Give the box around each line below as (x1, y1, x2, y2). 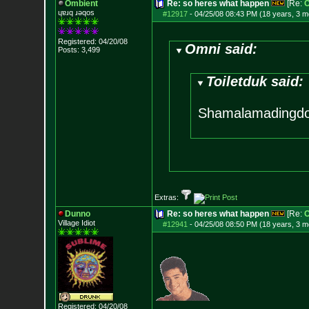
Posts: (57, 46, 79, 54)
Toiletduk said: (206, 74, 304, 89)
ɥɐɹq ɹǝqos (57, 8, 94, 17)
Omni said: (185, 41, 258, 57)
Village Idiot (57, 219, 95, 227)
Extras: (154, 193, 181, 201)
